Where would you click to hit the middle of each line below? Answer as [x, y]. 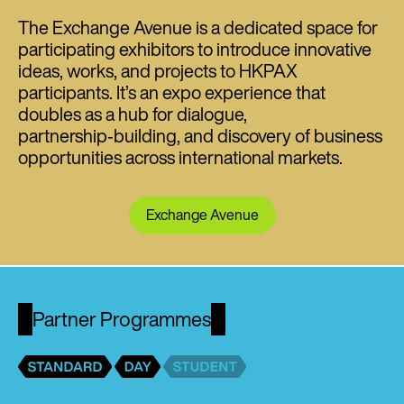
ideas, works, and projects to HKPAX [158, 70]
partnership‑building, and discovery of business [200, 135]
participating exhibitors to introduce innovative [195, 49]
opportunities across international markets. [180, 157]
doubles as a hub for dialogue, [133, 114]
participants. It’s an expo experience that [172, 92]
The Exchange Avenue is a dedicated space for [198, 27]
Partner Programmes [122, 319]
